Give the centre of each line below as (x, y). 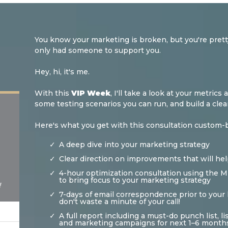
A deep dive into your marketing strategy (135, 144)
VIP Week (91, 93)
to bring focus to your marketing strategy (135, 180)
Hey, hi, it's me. (62, 72)
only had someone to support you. (98, 50)
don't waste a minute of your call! (120, 201)
